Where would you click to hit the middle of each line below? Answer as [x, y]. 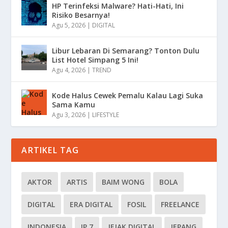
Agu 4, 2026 [69, 70]
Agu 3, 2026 [69, 115]
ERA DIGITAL [91, 204]
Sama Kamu [74, 104]
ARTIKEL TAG [50, 150]
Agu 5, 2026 [69, 25]
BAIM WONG [123, 182]
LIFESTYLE [106, 115]
